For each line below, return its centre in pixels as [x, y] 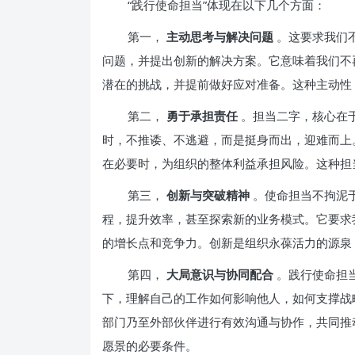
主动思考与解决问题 [220, 36]
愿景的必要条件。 [150, 345]
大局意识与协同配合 [220, 274]
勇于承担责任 [202, 116]
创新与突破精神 [208, 195]
